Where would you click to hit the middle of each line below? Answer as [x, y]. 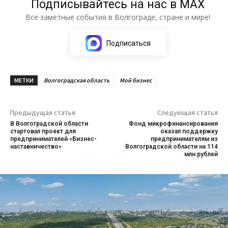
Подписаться [128, 44]
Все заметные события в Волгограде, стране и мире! [118, 17]
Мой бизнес [136, 80]
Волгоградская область [77, 80]
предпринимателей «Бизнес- [53, 139]
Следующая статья [187, 113]
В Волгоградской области [49, 124]
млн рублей [201, 154]
